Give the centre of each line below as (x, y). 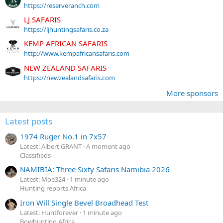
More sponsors (192, 93)
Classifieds (35, 156)
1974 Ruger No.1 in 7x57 (63, 137)
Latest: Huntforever (49, 212)
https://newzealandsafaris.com (69, 77)
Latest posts (29, 121)
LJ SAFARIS (42, 20)
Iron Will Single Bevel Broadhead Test (84, 202)
